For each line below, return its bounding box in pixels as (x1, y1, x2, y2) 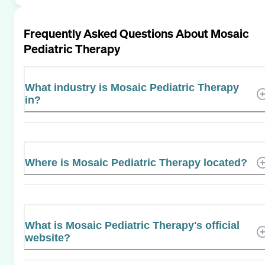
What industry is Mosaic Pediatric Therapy (25, 81, 239, 93)
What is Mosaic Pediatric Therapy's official (25, 219, 240, 231)
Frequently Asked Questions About (24, 25, 211, 41)
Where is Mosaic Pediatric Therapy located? (25, 156, 247, 169)
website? (25, 231, 70, 244)
